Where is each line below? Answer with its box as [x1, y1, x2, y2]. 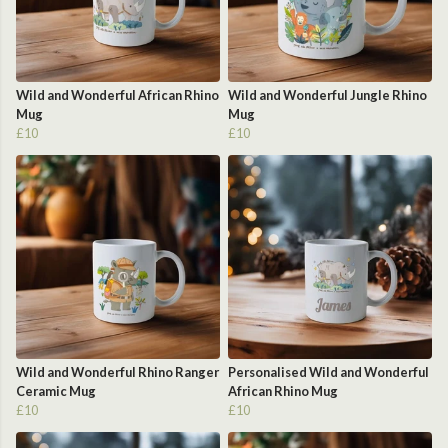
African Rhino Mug [228, 383, 338, 400]
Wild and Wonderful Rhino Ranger [16, 364, 219, 381]
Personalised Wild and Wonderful [228, 364, 429, 381]
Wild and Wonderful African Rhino [16, 87, 219, 104]
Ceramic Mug [16, 383, 96, 400]
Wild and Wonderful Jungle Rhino [228, 87, 427, 104]
